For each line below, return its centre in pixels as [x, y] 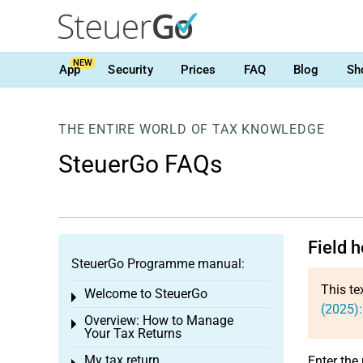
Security [130, 69]
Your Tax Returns [133, 333]
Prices [198, 69]
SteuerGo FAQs [140, 164]
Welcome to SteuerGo [146, 294]
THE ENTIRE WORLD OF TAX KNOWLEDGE [192, 129]
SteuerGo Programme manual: [158, 264]
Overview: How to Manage [159, 320]
